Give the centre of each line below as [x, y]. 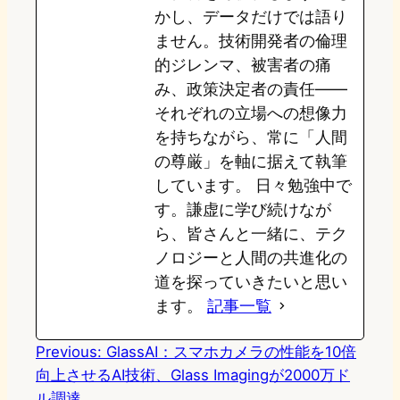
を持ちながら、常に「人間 [251, 137]
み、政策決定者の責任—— [251, 88]
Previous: [69, 351]
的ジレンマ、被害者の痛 [243, 64]
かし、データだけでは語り [251, 16]
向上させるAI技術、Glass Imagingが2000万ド [193, 375]
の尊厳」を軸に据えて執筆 [251, 161]
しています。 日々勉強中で [253, 185]
